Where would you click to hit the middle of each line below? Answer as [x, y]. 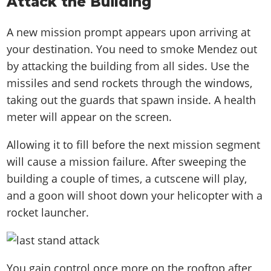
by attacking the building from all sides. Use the [128, 66]
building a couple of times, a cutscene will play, [127, 179]
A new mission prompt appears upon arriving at [129, 32]
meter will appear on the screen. [90, 117]
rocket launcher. [50, 213]
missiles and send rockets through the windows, [130, 83]
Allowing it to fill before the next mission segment [134, 145]
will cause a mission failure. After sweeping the [127, 162]
